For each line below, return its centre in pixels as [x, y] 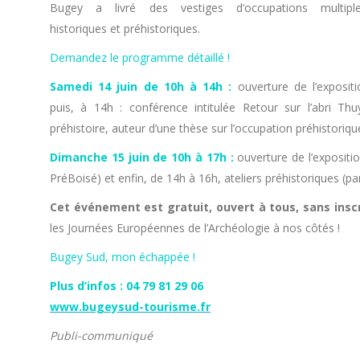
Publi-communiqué [101, 335]
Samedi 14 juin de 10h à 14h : [141, 86]
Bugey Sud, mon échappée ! [123, 257]
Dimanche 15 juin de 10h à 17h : [142, 157]
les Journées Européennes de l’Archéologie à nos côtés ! [195, 228]
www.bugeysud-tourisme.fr [130, 307]
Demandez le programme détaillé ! [141, 57]
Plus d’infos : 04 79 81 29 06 [127, 286]
